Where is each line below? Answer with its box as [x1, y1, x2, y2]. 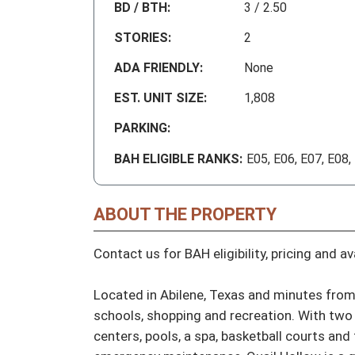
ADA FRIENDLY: [114, 60, 203, 76]
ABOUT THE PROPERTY [94, 204, 277, 225]
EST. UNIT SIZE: [114, 90, 207, 106]
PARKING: [114, 120, 170, 136]
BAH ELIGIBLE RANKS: [114, 151, 242, 167]
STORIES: [114, 30, 171, 46]
